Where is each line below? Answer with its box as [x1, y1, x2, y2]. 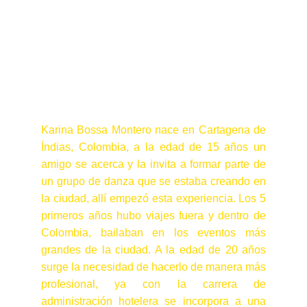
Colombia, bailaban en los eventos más [41, 227, 266, 238]
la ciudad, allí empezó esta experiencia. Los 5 [41, 193, 266, 204]
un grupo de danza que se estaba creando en [41, 175, 266, 187]
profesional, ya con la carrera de [41, 278, 266, 290]
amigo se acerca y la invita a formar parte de [41, 158, 266, 170]
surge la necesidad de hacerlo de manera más [41, 261, 266, 273]
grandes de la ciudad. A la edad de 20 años [41, 244, 266, 256]
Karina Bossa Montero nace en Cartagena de [41, 124, 266, 136]
